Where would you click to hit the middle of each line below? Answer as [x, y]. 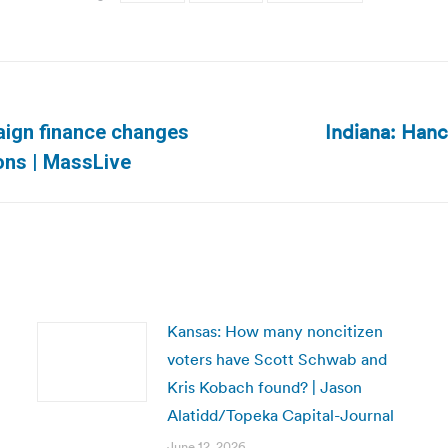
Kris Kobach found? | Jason [264, 387]
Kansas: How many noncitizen [274, 331]
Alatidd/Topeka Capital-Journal [280, 415]
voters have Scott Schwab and [276, 359]
